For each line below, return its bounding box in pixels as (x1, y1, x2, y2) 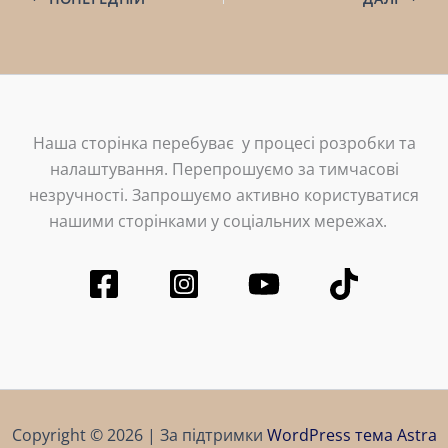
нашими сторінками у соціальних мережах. (49, 210, 399, 233)
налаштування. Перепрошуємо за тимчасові (49, 158, 399, 181)
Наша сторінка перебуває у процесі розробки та (32, 132, 416, 155)
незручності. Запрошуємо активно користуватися (29, 184, 419, 207)
